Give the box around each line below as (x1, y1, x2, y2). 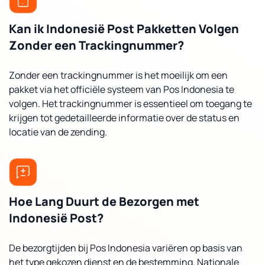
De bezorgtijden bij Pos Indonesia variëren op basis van (9, 241, 243, 254)
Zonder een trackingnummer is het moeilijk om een (9, 69, 228, 82)
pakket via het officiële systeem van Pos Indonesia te (9, 83, 234, 96)
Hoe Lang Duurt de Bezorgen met (9, 193, 199, 209)
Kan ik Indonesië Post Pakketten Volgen (9, 21, 239, 37)
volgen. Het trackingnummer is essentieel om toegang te (9, 97, 252, 110)
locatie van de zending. (9, 125, 107, 138)
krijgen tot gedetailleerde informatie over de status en (9, 111, 240, 124)
